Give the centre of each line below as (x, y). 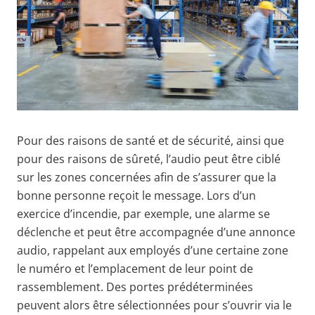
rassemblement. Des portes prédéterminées (135, 287)
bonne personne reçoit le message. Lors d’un (136, 195)
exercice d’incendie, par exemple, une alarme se (143, 213)
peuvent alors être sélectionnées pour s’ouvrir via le (154, 305)
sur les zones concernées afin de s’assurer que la (147, 177)
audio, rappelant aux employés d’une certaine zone (153, 250)
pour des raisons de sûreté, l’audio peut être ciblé (149, 159)
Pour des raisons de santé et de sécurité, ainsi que (150, 140)
